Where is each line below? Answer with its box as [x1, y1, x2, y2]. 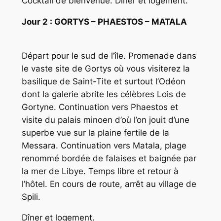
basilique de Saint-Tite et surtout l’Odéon [21, 76, 185, 86]
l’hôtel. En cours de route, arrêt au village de [21, 179, 196, 189]
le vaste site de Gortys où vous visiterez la [21, 63, 190, 74]
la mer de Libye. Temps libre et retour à [21, 166, 179, 176]
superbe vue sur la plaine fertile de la [21, 127, 169, 138]
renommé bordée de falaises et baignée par [21, 153, 196, 163]
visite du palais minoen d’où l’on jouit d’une [21, 114, 189, 125]
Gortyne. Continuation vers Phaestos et [21, 102, 178, 112]
